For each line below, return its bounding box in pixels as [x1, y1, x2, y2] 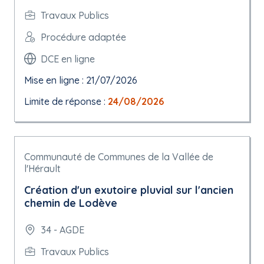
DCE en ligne [41, 52, 95, 65]
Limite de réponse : [24, 95, 108, 107]
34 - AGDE [41, 224, 84, 236]
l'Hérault [24, 163, 61, 174]
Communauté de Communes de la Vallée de [24, 151, 213, 163]
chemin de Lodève [24, 196, 117, 210]
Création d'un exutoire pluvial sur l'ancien [24, 183, 233, 197]
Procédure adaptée [41, 31, 126, 43]
